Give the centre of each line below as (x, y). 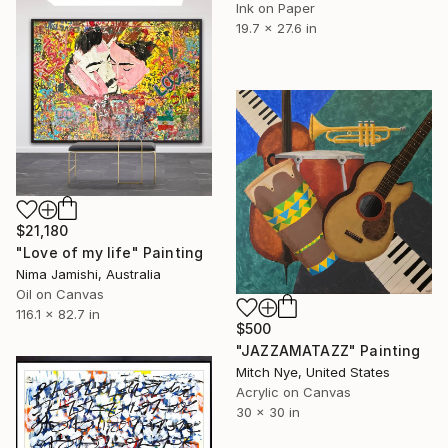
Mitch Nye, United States (313, 372)
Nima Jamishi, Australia (88, 273)
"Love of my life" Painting (110, 252)
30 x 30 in (268, 412)
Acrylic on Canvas (293, 392)
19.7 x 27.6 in (276, 27)
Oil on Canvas (60, 293)
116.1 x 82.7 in (58, 313)
